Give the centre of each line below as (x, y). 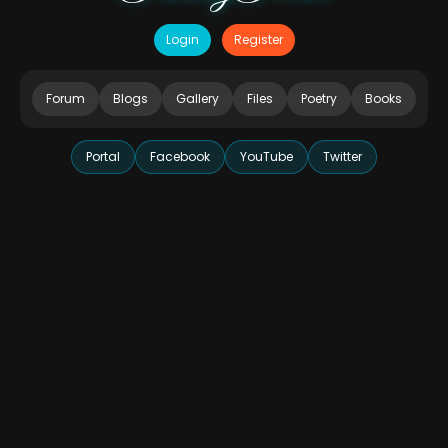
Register (258, 40)
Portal (103, 157)
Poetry (319, 99)
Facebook (180, 157)
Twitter (342, 157)
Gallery (197, 99)
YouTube (266, 157)
